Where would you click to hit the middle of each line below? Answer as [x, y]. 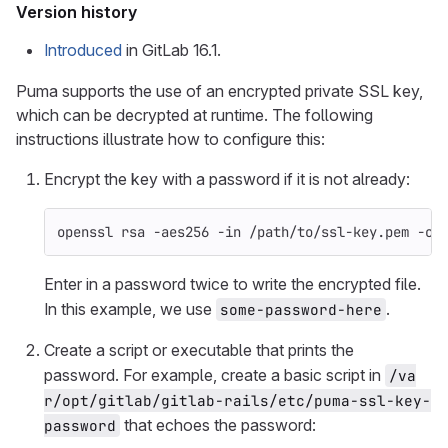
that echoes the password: [218, 425]
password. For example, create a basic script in [214, 375]
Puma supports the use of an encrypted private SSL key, [219, 91]
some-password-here [301, 309]
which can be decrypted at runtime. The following [194, 115]
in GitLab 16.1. [171, 50]
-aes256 [181, 232]
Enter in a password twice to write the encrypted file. [232, 284]
